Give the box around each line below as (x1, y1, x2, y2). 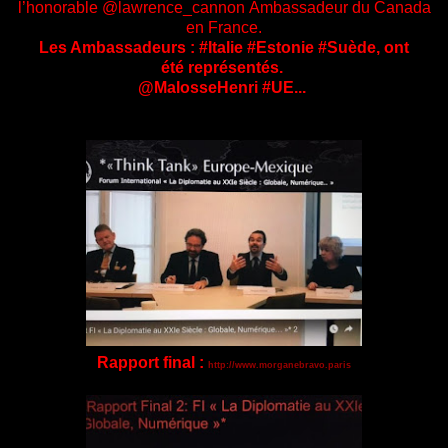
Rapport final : (97, 353, 204, 371)
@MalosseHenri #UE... (138, 78, 310, 96)
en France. (186, 18, 262, 36)
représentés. (188, 58, 287, 76)
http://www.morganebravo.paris (208, 359, 351, 370)
